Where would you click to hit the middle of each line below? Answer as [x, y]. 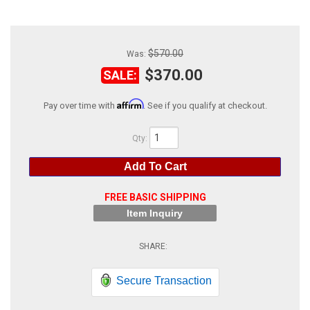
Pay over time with [80, 106]
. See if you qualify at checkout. [205, 106]
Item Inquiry [155, 213]
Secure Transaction [164, 281]
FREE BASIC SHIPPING [155, 197]
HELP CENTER [46, 50]
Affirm [130, 104]
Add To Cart [155, 166]
